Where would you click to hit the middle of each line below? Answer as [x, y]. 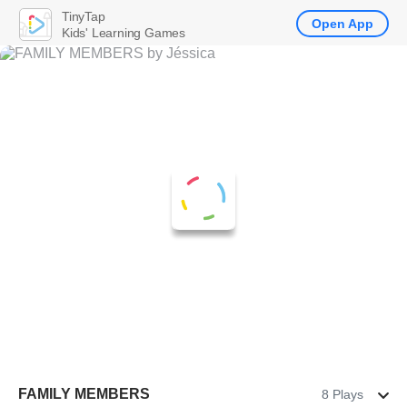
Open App [342, 24]
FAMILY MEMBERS [84, 394]
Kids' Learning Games [124, 32]
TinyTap [84, 16]
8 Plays [342, 394]
